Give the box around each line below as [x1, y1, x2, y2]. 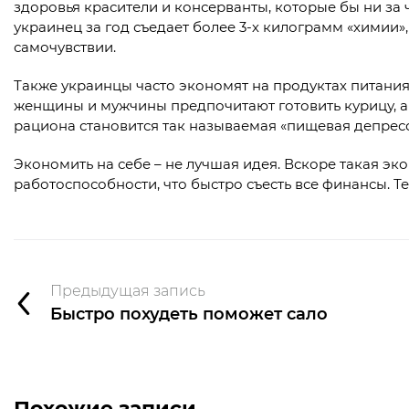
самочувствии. [14, 39, 116, 56]
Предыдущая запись [50, 281, 205, 299]
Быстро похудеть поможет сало [50, 303, 328, 324]
